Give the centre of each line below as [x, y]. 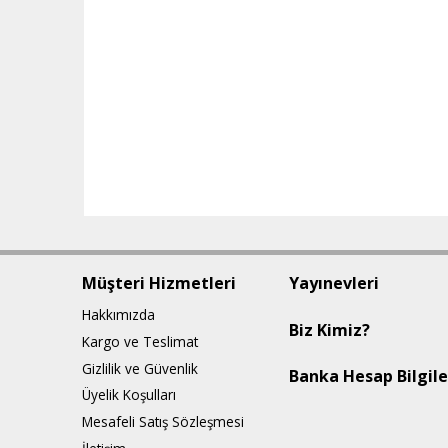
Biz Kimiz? [329, 329]
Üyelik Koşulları [129, 395]
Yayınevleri [333, 283]
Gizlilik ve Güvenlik [140, 368]
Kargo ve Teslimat [140, 341]
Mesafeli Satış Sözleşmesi [163, 422]
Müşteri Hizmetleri [159, 283]
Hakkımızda [118, 315]
